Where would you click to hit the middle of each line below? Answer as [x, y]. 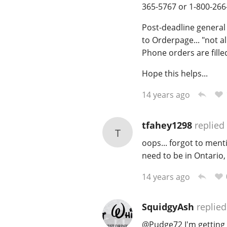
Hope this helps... [175, 74]
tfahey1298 [167, 125]
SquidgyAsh [168, 207]
